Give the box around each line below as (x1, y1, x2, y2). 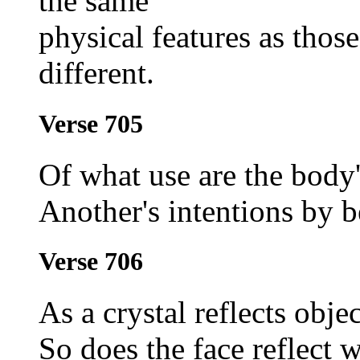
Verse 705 (39, 108, 143, 138)
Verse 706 (39, 246, 143, 276)
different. (39, 55, 154, 91)
